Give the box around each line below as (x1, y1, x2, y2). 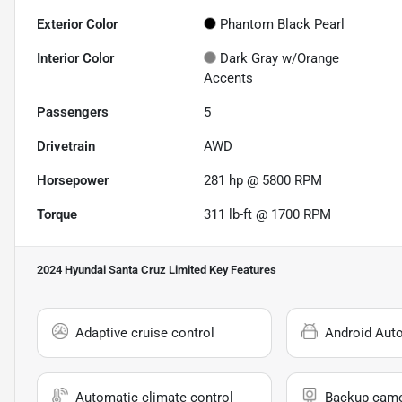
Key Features (206, 263, 276, 277)
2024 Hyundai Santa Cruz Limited (37, 263, 206, 277)
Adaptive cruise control (75, 325, 214, 342)
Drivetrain (37, 138, 95, 155)
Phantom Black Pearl (220, 16, 345, 33)
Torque (37, 206, 77, 223)
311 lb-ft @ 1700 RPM (204, 206, 332, 223)
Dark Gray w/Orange (220, 50, 340, 67)
